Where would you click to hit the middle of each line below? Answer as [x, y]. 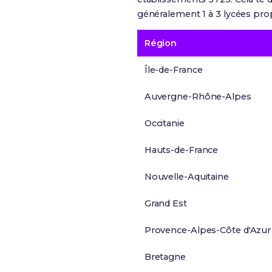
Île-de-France [173, 70]
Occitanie [164, 123]
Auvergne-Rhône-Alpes [198, 97]
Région [161, 43]
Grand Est [165, 203]
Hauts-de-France [181, 150]
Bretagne [165, 257]
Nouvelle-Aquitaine [186, 177]
